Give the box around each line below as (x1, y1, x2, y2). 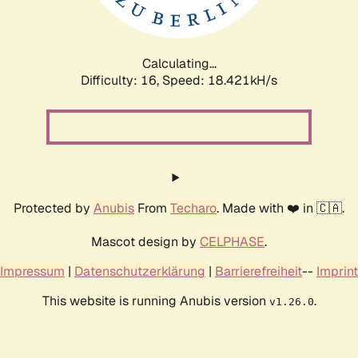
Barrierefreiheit (215, 262, 302, 280)
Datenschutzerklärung (74, 262, 205, 280)
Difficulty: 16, (81, 71, 162, 89)
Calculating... (141, 54, 217, 72)
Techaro (170, 199, 217, 217)
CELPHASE (200, 233, 265, 250)
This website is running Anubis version (42, 292, 269, 309)
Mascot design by (91, 233, 200, 250)
